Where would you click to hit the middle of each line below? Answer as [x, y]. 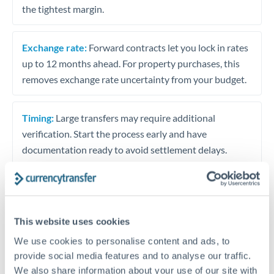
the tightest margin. [63, 9]
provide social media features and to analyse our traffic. [133, 255]
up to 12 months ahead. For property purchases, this [131, 63]
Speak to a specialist [137, 213]
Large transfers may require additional [135, 117]
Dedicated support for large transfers [137, 257]
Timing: [38, 117]
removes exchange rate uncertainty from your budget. [134, 79]
